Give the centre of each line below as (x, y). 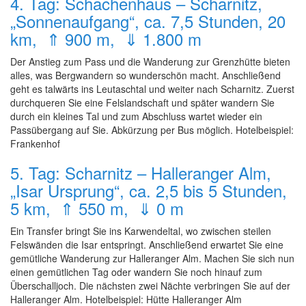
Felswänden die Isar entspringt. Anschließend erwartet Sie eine (147, 245)
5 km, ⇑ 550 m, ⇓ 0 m (97, 208)
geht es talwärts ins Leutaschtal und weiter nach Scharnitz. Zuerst (152, 89)
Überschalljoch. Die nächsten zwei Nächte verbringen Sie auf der (150, 286)
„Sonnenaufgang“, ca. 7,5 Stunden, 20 (148, 21)
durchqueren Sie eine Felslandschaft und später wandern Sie (142, 102)
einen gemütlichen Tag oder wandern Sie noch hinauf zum (136, 272)
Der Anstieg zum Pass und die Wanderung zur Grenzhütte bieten (150, 61)
